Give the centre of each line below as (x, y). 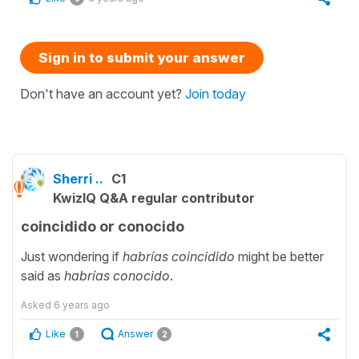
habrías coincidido (179, 256)
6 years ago (82, 305)
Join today (216, 94)
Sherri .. (78, 179)
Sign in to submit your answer (142, 58)
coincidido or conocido (103, 227)
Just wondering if (72, 256)
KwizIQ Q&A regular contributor (154, 198)
